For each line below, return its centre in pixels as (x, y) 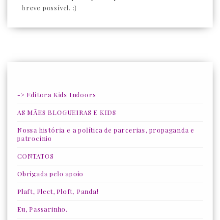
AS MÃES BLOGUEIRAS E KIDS (67, 112)
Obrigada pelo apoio (51, 174)
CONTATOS (36, 156)
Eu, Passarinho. (42, 209)
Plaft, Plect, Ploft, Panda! (58, 192)
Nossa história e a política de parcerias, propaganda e (106, 130)
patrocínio (35, 138)
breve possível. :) (50, 8)
